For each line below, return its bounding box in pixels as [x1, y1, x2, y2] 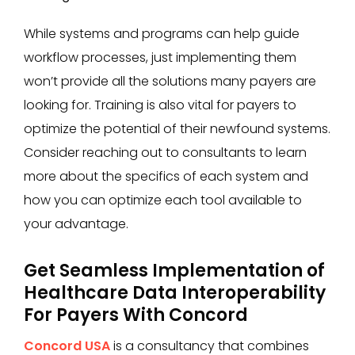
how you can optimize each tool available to [24, 190, 302, 209]
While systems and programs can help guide [24, 24, 300, 43]
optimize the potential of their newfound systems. [24, 119, 330, 138]
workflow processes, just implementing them [24, 48, 296, 67]
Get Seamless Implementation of [24, 258, 325, 283]
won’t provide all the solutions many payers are [24, 71, 316, 90]
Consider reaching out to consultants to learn [24, 143, 307, 162]
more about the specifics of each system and [24, 166, 308, 185]
